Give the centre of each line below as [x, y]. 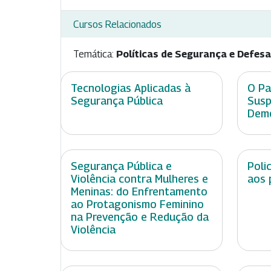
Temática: [95, 54]
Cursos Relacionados [117, 24]
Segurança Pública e [121, 166]
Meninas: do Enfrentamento [139, 192]
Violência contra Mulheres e [139, 179]
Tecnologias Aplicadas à [131, 88]
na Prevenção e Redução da [140, 217]
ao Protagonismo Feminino [137, 204]
